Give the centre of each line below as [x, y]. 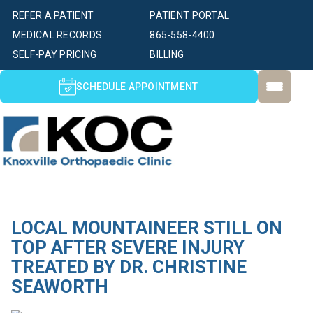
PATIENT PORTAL [190, 15]
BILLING [167, 54]
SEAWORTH [59, 287]
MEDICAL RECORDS [57, 35]
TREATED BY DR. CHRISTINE [129, 267]
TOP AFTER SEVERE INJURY [128, 248]
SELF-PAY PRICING [54, 54]
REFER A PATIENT [53, 15]
